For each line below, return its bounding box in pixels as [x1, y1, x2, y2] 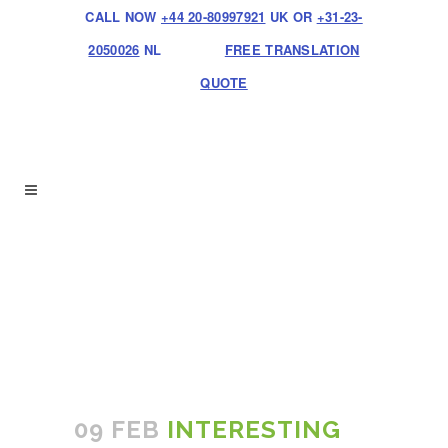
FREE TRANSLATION [224, 40, 360, 59]
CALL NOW [85, 7, 161, 26]
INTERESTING [160, 415, 341, 444]
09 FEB [74, 415, 160, 444]
